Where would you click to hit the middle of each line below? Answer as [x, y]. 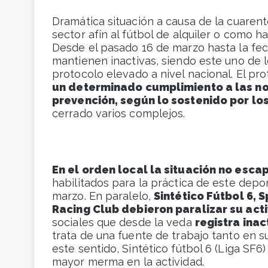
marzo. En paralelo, [103, 196]
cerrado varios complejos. [119, 114]
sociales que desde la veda [124, 223]
